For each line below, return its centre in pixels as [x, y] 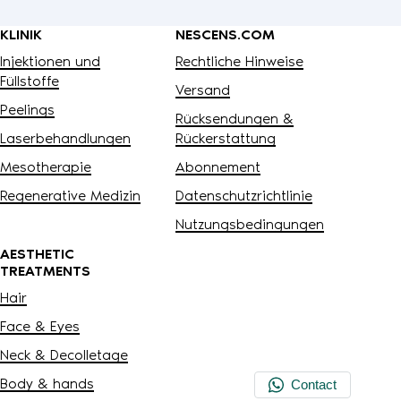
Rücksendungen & [235, 118]
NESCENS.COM [225, 34]
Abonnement [218, 166]
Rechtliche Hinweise [239, 61]
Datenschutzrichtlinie [244, 195]
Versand [203, 90]
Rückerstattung [226, 138]
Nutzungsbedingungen [250, 224]
